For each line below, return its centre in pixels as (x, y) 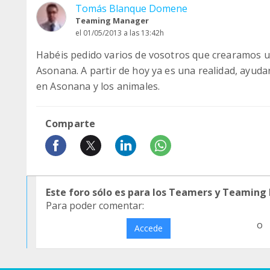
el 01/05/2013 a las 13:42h (120, 33)
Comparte (71, 124)
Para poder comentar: (95, 206)
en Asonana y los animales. (98, 86)
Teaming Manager (112, 20)
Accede (148, 228)
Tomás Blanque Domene (131, 8)
